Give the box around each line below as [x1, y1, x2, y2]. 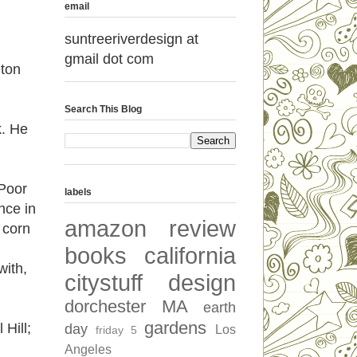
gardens [144, 317, 206, 338]
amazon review [65, 215, 236, 241]
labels [65, 186, 92, 198]
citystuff [65, 269, 143, 296]
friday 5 [96, 323, 137, 336]
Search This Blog [65, 103, 142, 115]
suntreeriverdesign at [65, 30, 198, 47]
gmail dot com [65, 50, 154, 67]
